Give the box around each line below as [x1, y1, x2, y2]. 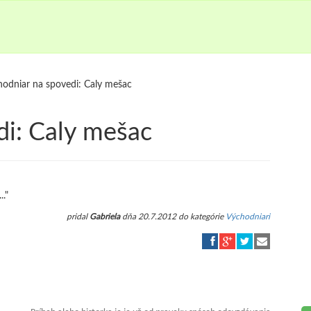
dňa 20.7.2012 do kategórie [120, 212, 226, 221]
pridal [67, 212, 90, 221]
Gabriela [90, 212, 120, 221]
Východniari [226, 212, 270, 221]
